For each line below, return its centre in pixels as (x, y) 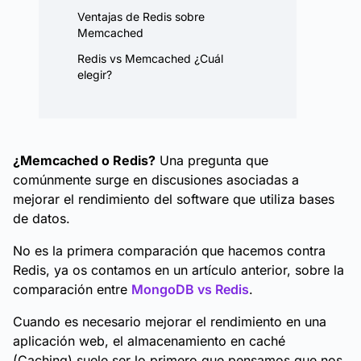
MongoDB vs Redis (190, 289)
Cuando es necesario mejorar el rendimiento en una (170, 322)
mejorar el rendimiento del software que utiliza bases (174, 199)
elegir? (95, 75)
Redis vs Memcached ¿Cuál (150, 58)
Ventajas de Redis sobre (141, 17)
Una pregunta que (212, 160)
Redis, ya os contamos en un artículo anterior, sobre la (178, 270)
